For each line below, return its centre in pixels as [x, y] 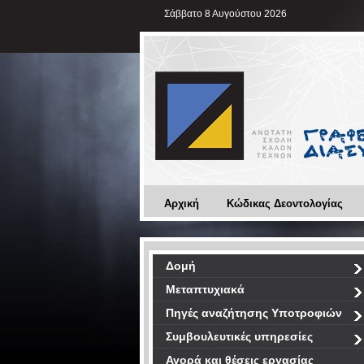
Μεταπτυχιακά [205, 289]
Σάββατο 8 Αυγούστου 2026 [225, 14]
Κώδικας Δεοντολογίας [285, 204]
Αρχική [182, 204]
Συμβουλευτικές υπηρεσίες [239, 336]
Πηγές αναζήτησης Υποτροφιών [254, 313]
